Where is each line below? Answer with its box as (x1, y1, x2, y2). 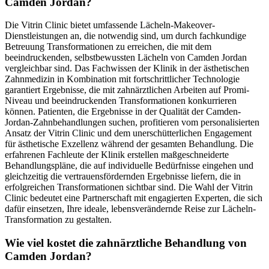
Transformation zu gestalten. (5, 214, 112, 225)
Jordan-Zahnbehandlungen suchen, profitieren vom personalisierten (5, 117, 259, 128)
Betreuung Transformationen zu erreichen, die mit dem (5, 41, 211, 52)
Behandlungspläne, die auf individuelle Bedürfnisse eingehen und (5, 160, 253, 171)
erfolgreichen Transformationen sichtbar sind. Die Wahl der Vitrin (5, 182, 253, 193)
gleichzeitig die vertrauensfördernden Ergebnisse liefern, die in (5, 171, 241, 182)
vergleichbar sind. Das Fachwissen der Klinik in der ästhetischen (5, 63, 249, 74)
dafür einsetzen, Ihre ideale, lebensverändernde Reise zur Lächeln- (5, 204, 256, 214)
